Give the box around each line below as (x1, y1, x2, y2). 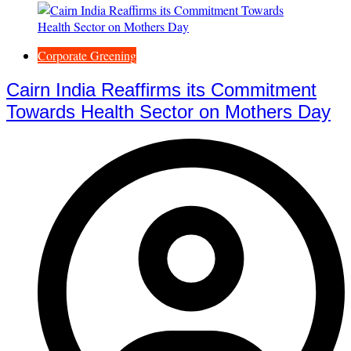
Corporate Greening (38, 46, 136, 63)
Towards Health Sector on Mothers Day (6, 100, 331, 122)
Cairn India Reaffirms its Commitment (6, 78, 317, 100)
